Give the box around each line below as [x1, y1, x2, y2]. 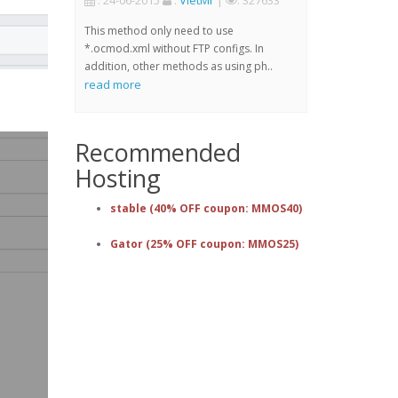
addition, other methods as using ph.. [84, 59, 273, 74]
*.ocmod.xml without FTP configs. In [84, 41, 264, 56]
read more [84, 76, 141, 92]
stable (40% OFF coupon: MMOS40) [109, 201, 302, 216]
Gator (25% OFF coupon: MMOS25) [109, 236, 298, 251]
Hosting [74, 162, 161, 195]
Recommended [74, 136, 241, 169]
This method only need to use [84, 23, 234, 38]
